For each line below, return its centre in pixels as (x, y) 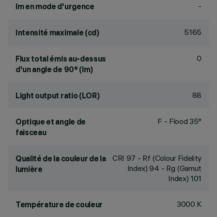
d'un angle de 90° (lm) (54, 69)
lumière (29, 169)
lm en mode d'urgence (55, 6)
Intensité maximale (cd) (57, 32)
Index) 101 (185, 178)
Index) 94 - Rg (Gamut (164, 168)
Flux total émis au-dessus (61, 59)
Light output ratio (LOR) (58, 95)
